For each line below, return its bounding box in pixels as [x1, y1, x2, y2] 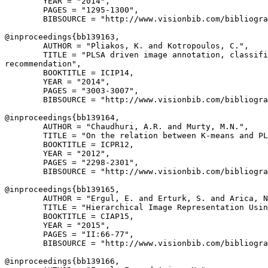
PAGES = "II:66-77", [5, 230, 134, 239]
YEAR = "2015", [5, 221, 110, 230]
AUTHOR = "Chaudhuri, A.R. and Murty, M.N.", [5, 122, 249, 131]
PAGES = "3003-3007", [5, 86, 139, 95]
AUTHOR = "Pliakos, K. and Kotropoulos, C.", [5, 41, 249, 50]
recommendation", [5, 59, 81, 68]
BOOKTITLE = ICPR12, [5, 140, 134, 149]
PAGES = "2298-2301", [5, 158, 139, 167]
